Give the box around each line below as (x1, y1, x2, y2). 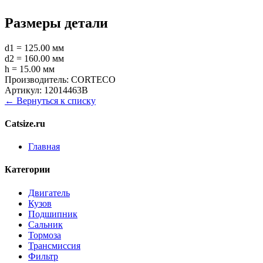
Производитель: (5, 74, 69, 85)
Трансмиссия (28, 240, 80, 251)
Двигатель (28, 187, 70, 198)
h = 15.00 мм (5, 63, 55, 74)
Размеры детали (5, 15, 108, 31)
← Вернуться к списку (5, 95, 96, 106)
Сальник (28, 219, 63, 230)
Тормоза (28, 230, 61, 240)
